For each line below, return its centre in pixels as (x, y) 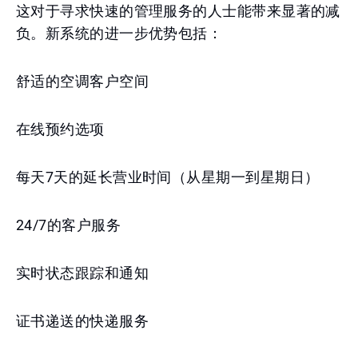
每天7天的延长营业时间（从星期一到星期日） (168, 177)
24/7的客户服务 (69, 225)
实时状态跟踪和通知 (83, 273)
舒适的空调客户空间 (83, 81)
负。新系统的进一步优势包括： (119, 33)
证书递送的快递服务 (83, 321)
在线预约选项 (60, 129)
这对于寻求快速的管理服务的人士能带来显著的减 (178, 11)
